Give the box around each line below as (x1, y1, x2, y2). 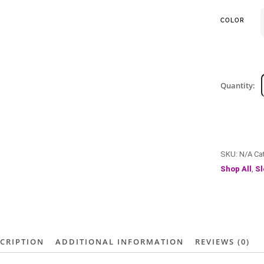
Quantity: (220, 80, 255, 91)
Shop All (220, 164, 252, 173)
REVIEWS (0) (195, 236, 250, 247)
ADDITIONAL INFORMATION (55, 236, 184, 247)
